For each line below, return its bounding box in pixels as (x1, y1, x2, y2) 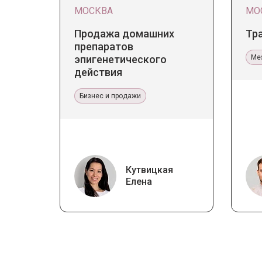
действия (74, 65, 122, 78)
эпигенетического (74, 53, 167, 65)
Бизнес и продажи (80, 91, 141, 100)
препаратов (74, 40, 133, 53)
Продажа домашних (74, 27, 174, 40)
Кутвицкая (126, 164, 173, 175)
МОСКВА (74, 5, 113, 16)
